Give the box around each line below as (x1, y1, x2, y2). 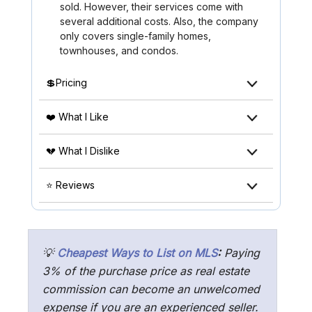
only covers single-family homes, (60, 30, 211, 42)
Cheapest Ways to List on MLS (57, 246, 217, 260)
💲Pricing (46, 77, 87, 89)
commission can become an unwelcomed (42, 282, 260, 297)
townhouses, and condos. (60, 45, 178, 57)
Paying (221, 246, 260, 260)
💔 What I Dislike (46, 145, 120, 157)
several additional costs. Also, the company (60, 15, 258, 28)
